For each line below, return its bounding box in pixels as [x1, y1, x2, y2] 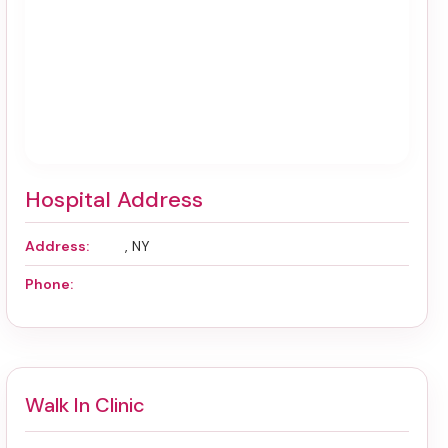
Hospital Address [25, 184, 203, 214]
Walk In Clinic [25, 391, 145, 418]
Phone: [25, 274, 73, 293]
